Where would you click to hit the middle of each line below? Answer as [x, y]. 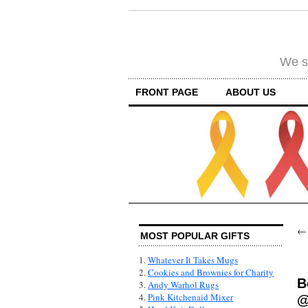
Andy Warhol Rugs [183, 285]
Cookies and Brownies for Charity [211, 273]
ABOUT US [251, 92]
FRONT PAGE [167, 92]
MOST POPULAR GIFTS [195, 236]
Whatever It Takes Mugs [193, 260]
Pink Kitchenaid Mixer [190, 297]
